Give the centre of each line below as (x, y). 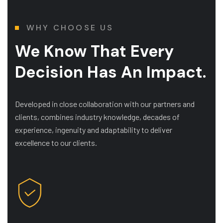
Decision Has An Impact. (111, 72)
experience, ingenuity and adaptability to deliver (94, 130)
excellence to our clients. (56, 143)
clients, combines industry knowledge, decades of (97, 117)
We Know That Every (94, 51)
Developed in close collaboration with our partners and (105, 104)
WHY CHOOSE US (70, 28)
